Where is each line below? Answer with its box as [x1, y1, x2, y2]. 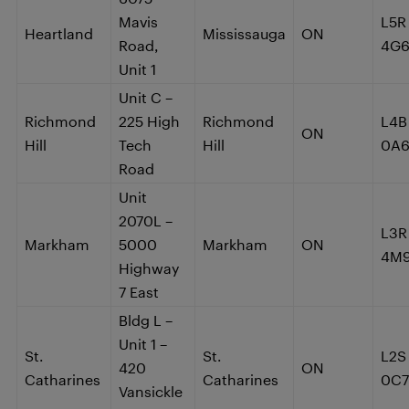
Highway [119, 258, 179, 277]
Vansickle [119, 382, 183, 400]
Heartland [25, 24, 93, 42]
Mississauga [203, 24, 286, 42]
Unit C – [119, 88, 173, 106]
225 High [119, 111, 180, 130]
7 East [119, 282, 159, 300]
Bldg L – [119, 310, 173, 329]
